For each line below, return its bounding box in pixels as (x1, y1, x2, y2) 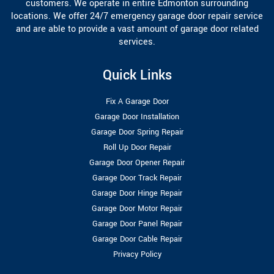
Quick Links (102, 65, 172, 86)
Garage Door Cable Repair (92, 234, 182, 245)
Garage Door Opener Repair (89, 157, 185, 169)
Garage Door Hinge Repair (92, 188, 182, 199)
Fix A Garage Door (105, 96, 169, 108)
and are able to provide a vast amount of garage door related (15, 23, 259, 36)
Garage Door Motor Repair (92, 203, 182, 215)
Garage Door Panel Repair (92, 218, 182, 230)
